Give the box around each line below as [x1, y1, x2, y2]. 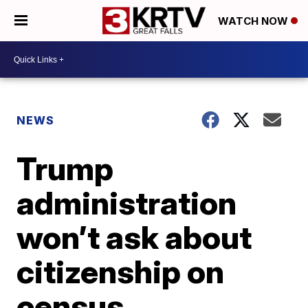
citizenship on [16, 252, 225, 291]
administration [16, 184, 237, 222]
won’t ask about [16, 218, 252, 256]
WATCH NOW [218, 14, 291, 28]
